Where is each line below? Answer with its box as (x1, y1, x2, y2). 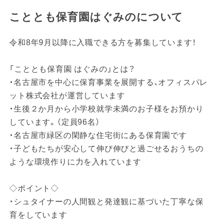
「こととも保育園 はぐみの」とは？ (9, 65, 135, 74)
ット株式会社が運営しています (9, 91, 125, 100)
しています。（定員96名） (9, 118, 100, 127)
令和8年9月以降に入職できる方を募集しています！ (9, 38, 196, 47)
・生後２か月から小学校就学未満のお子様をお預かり (9, 105, 204, 113)
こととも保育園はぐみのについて (9, 11, 184, 23)
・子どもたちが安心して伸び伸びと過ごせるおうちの (9, 144, 204, 153)
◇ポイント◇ (9, 184, 59, 193)
